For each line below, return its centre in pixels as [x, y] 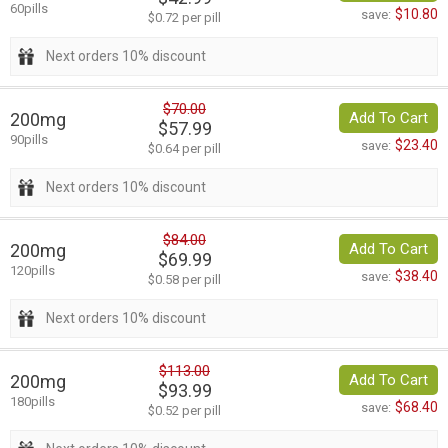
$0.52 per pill [184, 411]
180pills [32, 402]
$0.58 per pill [184, 280]
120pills [32, 271]
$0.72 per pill [184, 18]
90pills [29, 140]
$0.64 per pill [184, 149]
